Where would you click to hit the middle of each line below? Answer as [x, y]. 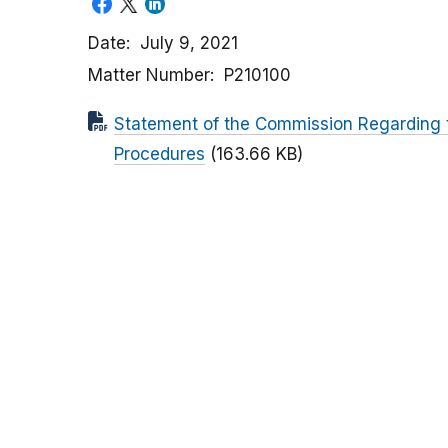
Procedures [159, 154]
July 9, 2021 [189, 43]
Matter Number [149, 75]
